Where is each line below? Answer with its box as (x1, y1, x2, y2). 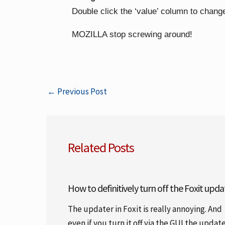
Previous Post (56, 86, 107, 97)
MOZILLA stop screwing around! (72, 30, 192, 39)
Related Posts (67, 139, 134, 156)
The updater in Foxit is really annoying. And (67, 203, 222, 214)
